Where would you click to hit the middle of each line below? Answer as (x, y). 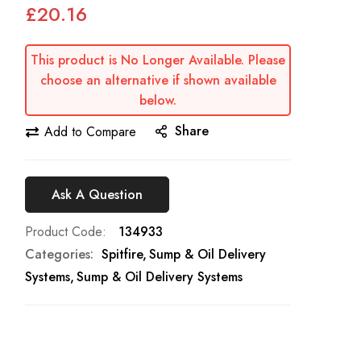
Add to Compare (90, 131)
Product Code (64, 232)
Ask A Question (97, 194)
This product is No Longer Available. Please (158, 60)
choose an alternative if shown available (158, 81)
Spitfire (122, 255)
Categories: (59, 255)
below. (158, 101)
